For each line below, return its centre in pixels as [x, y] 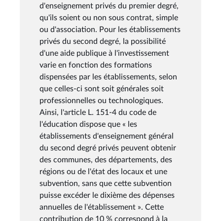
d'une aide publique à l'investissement [104, 53]
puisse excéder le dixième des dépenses [107, 195]
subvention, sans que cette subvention [106, 183]
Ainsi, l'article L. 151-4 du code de [98, 112]
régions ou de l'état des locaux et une [103, 171]
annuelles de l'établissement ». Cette [102, 207]
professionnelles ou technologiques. [101, 100]
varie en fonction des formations [96, 65]
